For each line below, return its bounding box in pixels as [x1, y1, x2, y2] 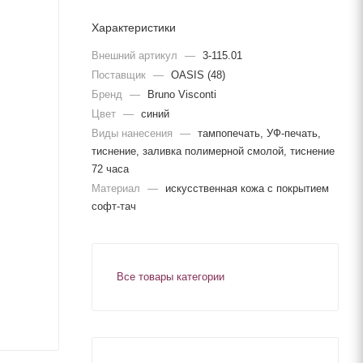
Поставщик [92, 68, 149, 81]
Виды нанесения [92, 126, 176, 139]
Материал [92, 181, 143, 194]
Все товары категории [117, 270, 224, 283]
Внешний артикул [92, 49, 181, 62]
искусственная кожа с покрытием [165, 181, 329, 194]
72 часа [92, 162, 129, 175]
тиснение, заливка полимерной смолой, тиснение [92, 144, 335, 157]
